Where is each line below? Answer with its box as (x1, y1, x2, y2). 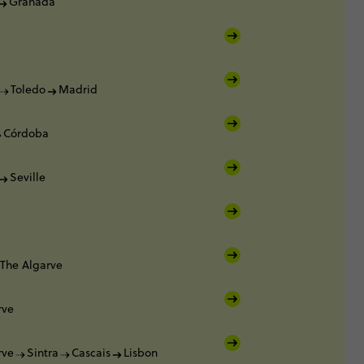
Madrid (58, 81, 97, 98)
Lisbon (123, 344, 158, 362)
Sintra (27, 344, 58, 362)
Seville (10, 169, 45, 186)
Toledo (11, 81, 45, 98)
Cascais (71, 344, 110, 362)
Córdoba (3, 125, 49, 142)
